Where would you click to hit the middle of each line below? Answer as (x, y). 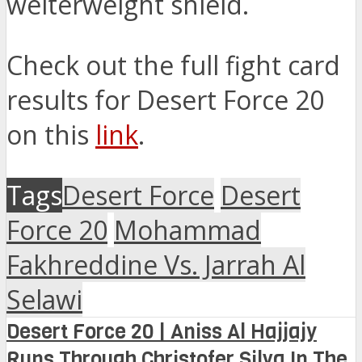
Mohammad (187, 230)
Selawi (44, 300)
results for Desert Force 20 (165, 100)
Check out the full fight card (173, 65)
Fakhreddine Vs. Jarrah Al (156, 265)
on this (51, 135)
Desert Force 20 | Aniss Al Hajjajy (162, 332)
